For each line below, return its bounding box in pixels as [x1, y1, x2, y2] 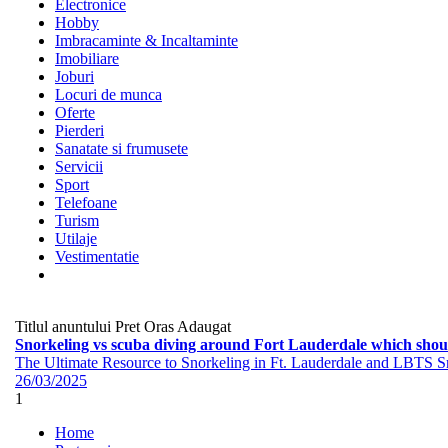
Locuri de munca [55, 86, 162, 103]
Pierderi [55, 122, 104, 139]
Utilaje [55, 230, 97, 247]
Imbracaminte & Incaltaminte [55, 32, 238, 49]
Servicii [55, 158, 103, 175]
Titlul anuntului [15, 318, 115, 335]
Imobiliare [55, 50, 119, 67]
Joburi [55, 68, 94, 85]
